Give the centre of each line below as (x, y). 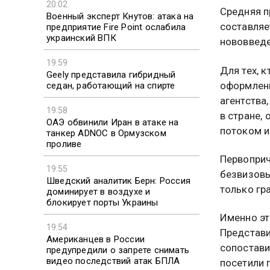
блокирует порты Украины (102, 202)
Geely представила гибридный (111, 74)
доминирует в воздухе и (99, 191)
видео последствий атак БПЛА (113, 261)
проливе (64, 144)
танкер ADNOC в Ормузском (106, 133)
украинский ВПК (81, 38)
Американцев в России (96, 239)
